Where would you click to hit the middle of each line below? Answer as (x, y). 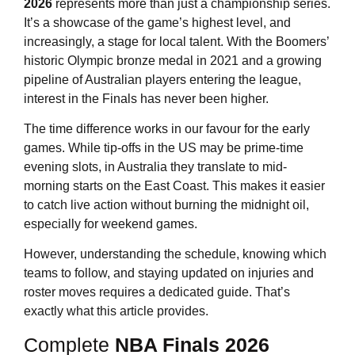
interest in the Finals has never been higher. (146, 98)
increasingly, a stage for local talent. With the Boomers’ (176, 41)
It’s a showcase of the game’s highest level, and (157, 22)
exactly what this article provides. (116, 311)
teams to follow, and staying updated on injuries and (169, 273)
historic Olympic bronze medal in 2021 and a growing (173, 60)
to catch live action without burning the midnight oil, (166, 204)
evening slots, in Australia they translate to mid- (155, 166)
